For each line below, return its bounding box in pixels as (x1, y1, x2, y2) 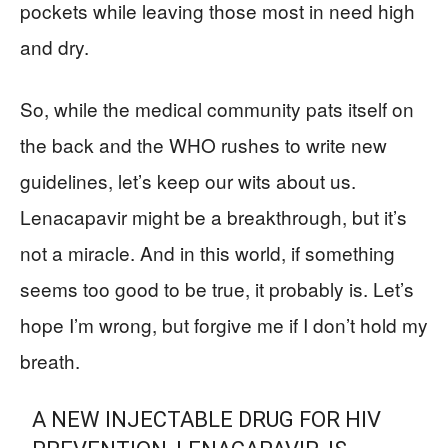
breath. (20, 346, 80, 374)
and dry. (20, 32, 89, 60)
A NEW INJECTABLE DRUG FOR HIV (32, 406, 382, 432)
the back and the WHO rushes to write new (20, 130, 387, 158)
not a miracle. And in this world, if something (20, 238, 395, 266)
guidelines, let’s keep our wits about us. (20, 166, 356, 194)
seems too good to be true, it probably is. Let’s (20, 274, 414, 302)
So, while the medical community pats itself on (20, 94, 414, 122)
